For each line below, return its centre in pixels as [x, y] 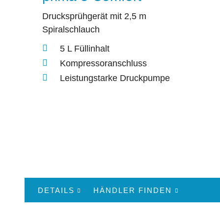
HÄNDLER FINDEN [133, 190]
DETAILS [56, 190]
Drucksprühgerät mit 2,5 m [94, 16]
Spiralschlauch [71, 30]
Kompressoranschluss [103, 63]
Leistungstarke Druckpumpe [115, 78]
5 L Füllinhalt [85, 48]
